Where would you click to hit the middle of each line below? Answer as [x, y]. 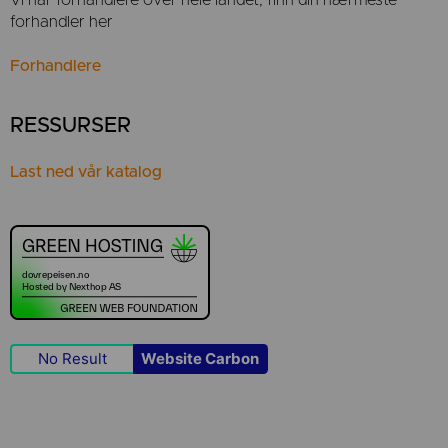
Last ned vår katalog [86, 171]
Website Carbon [199, 359]
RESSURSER [70, 125]
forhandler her [61, 21]
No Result [72, 359]
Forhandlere [55, 65]
